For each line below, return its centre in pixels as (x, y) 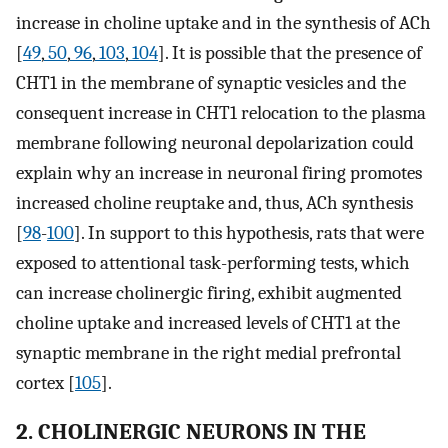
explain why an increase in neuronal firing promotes (219, 173)
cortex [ (45, 383)
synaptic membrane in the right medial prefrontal (208, 353)
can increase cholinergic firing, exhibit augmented (209, 293)
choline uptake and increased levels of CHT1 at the (208, 323)
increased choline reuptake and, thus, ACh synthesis (214, 203)
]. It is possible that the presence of (290, 53)
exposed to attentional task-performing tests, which (213, 263)
